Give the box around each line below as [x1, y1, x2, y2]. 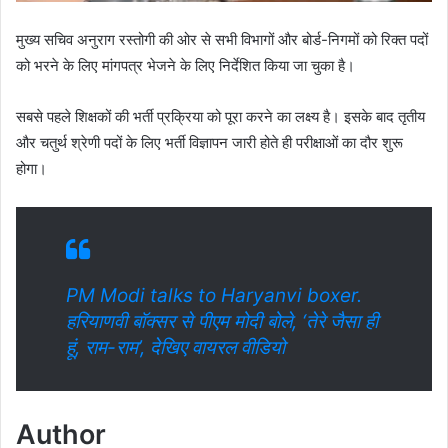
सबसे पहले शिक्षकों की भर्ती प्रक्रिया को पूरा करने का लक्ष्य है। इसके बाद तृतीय [16, 107, 425, 127]
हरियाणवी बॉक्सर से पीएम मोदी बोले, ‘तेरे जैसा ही [66, 310, 378, 334]
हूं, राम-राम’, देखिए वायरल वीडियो [66, 336, 285, 360]
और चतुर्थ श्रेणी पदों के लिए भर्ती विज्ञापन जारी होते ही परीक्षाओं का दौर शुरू [16, 133, 403, 153]
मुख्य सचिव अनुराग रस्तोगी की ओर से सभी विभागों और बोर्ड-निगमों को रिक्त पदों [16, 30, 428, 50]
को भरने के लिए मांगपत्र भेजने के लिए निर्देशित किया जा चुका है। [16, 56, 355, 76]
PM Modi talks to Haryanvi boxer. [66, 284, 362, 308]
